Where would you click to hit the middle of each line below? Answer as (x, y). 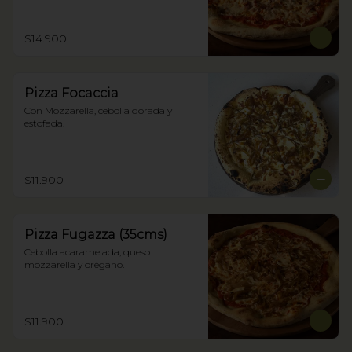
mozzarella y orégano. (74, 264)
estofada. (44, 123)
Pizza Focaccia (71, 93)
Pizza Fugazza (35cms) (96, 235)
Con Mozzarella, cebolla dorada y (98, 110)
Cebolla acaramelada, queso (87, 252)
